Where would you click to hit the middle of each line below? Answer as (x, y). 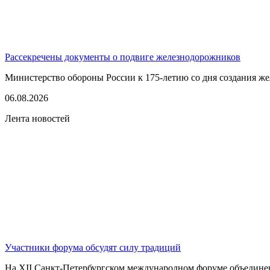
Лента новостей (37, 118)
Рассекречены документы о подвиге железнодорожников (123, 57)
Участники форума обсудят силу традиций (93, 247)
